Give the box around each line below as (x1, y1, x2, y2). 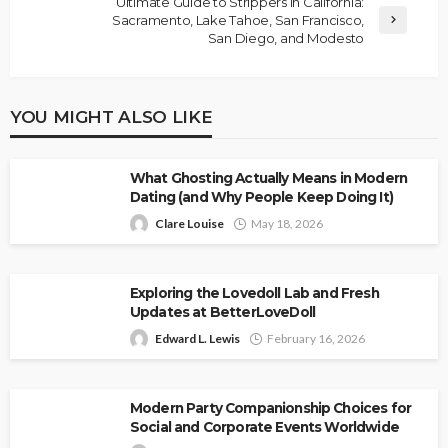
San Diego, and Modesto (207, 29, 364, 46)
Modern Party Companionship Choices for (130, 399, 412, 416)
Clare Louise (155, 215, 224, 231)
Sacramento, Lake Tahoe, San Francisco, (111, 11, 364, 28)
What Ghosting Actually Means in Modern (130, 169, 408, 186)
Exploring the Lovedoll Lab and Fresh (130, 284, 379, 301)
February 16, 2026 (267, 330, 365, 346)
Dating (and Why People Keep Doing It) (130, 188, 393, 205)
